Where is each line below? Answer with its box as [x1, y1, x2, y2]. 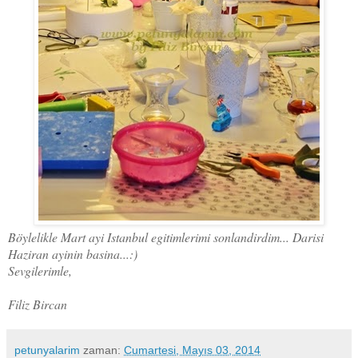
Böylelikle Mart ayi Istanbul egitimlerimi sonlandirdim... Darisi [8, 228, 324, 245]
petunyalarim [14, 343, 80, 356]
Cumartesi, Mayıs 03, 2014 [124, 343, 261, 356]
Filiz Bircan [8, 295, 67, 312]
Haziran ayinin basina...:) [8, 245, 137, 262]
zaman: [83, 343, 124, 356]
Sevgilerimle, [8, 261, 72, 279]
